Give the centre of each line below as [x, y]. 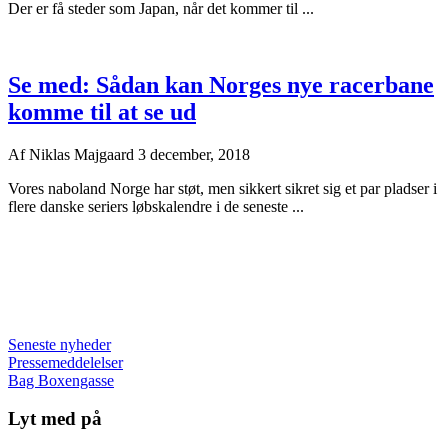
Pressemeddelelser [65, 362]
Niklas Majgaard [83, 154]
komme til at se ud [102, 111]
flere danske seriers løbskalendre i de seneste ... [156, 206]
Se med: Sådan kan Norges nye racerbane [221, 84]
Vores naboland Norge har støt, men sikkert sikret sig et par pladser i [222, 188]
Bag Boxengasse [61, 380]
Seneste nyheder [59, 344]
